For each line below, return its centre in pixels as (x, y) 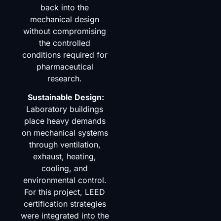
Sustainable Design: (66, 97)
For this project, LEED (65, 192)
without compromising (65, 31)
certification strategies (65, 203)
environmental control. (65, 180)
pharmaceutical (65, 66)
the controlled (65, 43)
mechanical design (65, 19)
